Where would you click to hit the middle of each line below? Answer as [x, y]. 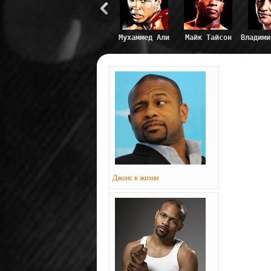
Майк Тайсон [208, 38]
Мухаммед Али [144, 38]
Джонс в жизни [135, 178]
